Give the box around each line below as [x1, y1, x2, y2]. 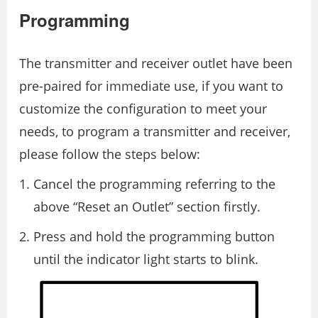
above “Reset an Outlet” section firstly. [33, 197, 261, 215]
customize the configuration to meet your [19, 99, 267, 117]
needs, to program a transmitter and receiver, [19, 122, 290, 140]
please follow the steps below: [19, 145, 200, 163]
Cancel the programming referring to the [33, 175, 275, 192]
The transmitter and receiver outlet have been [19, 54, 292, 72]
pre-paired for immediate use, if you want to [19, 77, 283, 94]
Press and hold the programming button [33, 227, 275, 245]
